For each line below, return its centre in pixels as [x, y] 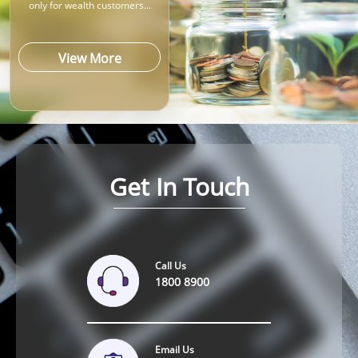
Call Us [171, 265]
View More [89, 59]
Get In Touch [179, 186]
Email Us [175, 349]
